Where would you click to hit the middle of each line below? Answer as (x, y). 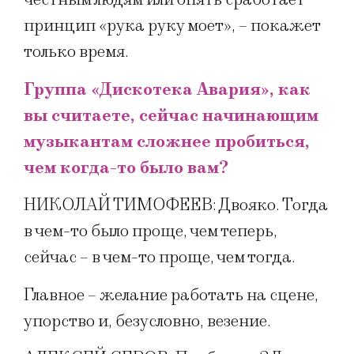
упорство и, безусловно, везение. (147, 321)
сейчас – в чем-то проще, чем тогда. (160, 258)
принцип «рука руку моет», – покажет (172, 26)
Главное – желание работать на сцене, (171, 295)
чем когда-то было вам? (126, 168)
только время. (76, 52)
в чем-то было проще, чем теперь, (151, 232)
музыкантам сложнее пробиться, (167, 141)
